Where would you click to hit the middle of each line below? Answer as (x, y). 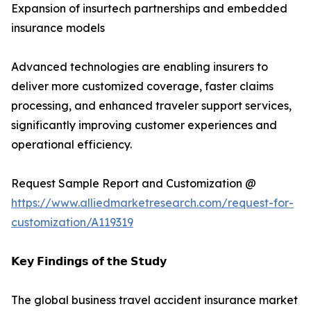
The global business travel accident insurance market (154, 300)
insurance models (58, 28)
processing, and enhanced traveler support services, (151, 106)
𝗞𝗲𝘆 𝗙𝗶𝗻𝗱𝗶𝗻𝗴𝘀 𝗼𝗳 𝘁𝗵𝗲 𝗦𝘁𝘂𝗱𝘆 (89, 261)
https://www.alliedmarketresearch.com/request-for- (152, 203)
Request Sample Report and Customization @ (134, 184)
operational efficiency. (72, 145)
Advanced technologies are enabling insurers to (140, 67)
